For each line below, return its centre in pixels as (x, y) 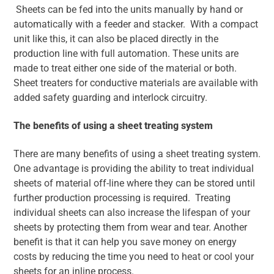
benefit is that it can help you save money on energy (125, 242)
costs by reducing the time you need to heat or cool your (134, 257)
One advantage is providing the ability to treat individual (134, 169)
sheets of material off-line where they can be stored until (134, 183)
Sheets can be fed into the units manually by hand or (128, 10)
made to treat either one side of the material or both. (126, 68)
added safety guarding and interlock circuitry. (110, 98)
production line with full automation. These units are (126, 54)
